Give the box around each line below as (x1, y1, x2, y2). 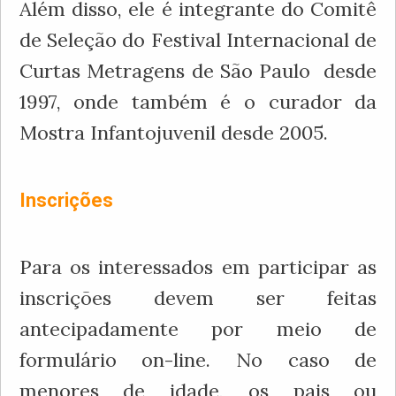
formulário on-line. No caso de (19, 346, 377, 372)
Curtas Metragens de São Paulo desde (19, 57, 377, 83)
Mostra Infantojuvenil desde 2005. (19, 119, 328, 145)
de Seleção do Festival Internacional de (19, 27, 377, 52)
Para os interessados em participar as (19, 254, 377, 279)
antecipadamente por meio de (19, 316, 377, 341)
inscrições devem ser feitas (19, 285, 377, 310)
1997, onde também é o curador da (19, 88, 377, 114)
